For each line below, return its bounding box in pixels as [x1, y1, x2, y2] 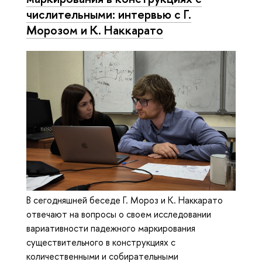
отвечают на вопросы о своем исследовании [26, 208, 211, 221]
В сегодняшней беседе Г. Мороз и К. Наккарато [26, 194, 223, 207]
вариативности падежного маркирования [26, 222, 195, 235]
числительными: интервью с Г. [26, 6, 191, 22]
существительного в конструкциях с [26, 236, 175, 249]
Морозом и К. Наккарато [26, 22, 163, 38]
